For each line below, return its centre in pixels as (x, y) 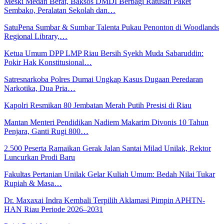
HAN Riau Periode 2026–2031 (53, 209)
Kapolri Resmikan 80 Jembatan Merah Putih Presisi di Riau (98, 105)
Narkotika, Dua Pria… (40, 88)
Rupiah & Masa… (33, 183)
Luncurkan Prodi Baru (39, 157)
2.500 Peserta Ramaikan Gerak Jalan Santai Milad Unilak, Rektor (107, 148)
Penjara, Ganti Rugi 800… (46, 131)
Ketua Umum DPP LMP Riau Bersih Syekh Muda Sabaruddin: (104, 53)
